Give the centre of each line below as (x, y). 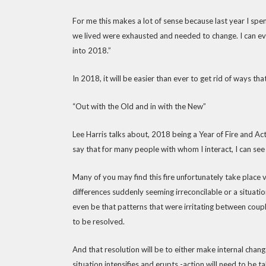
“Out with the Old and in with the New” (139, 106)
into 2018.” (92, 50)
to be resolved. (99, 221)
